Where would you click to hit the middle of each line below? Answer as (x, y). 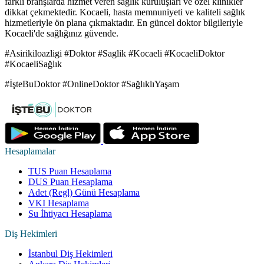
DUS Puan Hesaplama (70, 182)
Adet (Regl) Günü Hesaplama (84, 193)
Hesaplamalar (30, 151)
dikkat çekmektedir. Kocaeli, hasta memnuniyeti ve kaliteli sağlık (125, 12)
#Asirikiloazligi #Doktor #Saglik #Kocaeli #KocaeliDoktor (115, 54)
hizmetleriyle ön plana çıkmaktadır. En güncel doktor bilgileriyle (124, 23)
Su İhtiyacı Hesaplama (70, 214)
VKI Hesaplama (59, 203)
